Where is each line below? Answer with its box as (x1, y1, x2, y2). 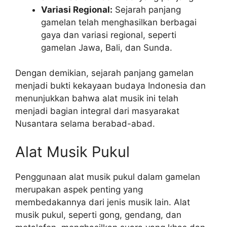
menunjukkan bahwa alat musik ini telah (15, 93, 178, 103)
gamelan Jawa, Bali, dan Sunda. (41, 42, 172, 53)
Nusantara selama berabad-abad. (15, 119, 155, 129)
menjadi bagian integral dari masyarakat (15, 106, 179, 116)
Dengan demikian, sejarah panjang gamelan (15, 68, 194, 78)
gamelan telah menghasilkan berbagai (41, 17, 197, 27)
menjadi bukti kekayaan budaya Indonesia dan (15, 81, 206, 91)
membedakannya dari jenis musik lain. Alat (15, 197, 190, 207)
